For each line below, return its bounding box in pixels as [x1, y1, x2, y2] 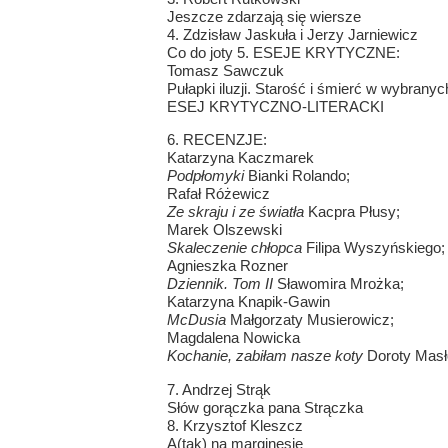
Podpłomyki [166, 167, 244, 185]
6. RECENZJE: [166, 131, 267, 149]
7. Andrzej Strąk [166, 380, 271, 398]
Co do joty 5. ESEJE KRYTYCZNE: [166, 43, 400, 61]
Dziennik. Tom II [166, 275, 273, 293]
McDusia [166, 311, 226, 329]
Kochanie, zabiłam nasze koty [166, 347, 363, 365]
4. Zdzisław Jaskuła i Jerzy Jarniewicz [166, 25, 418, 43]
